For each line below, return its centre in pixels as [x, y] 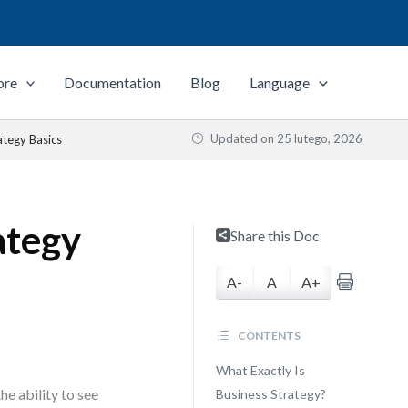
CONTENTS [268, 336]
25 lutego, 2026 [320, 138]
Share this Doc [275, 235]
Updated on [242, 138]
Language [280, 82]
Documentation [113, 82]
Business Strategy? [270, 394]
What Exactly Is [260, 370]
